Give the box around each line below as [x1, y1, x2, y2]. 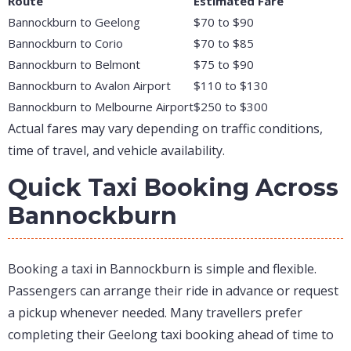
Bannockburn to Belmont [8, 56, 140, 73]
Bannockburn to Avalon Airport [8, 78, 171, 94]
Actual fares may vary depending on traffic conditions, [8, 120, 323, 138]
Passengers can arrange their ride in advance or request [8, 282, 338, 300]
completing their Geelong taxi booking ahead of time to [8, 326, 334, 344]
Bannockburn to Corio [8, 35, 123, 52]
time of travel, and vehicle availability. [8, 142, 225, 160]
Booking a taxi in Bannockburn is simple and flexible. [8, 260, 317, 278]
